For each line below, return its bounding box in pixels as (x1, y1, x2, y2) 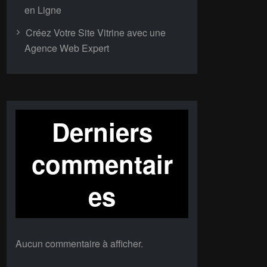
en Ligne (24, 3, 61, 17)
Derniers (51, 114, 153, 150)
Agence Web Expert (24, 41, 109, 55)
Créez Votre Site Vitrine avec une (26, 26, 166, 39)
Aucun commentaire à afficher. (15, 237, 143, 250)
